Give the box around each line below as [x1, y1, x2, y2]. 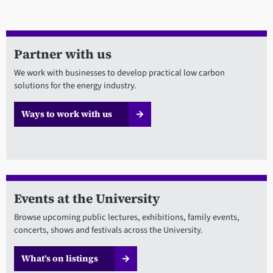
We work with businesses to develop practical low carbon [13, 66, 225, 80]
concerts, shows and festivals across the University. [13, 224, 203, 237]
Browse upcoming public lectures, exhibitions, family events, [13, 211, 239, 224]
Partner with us [13, 45, 112, 63]
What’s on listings [21, 252, 98, 265]
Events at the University [13, 190, 160, 208]
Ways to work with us [21, 108, 112, 121]
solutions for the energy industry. [13, 79, 136, 93]
